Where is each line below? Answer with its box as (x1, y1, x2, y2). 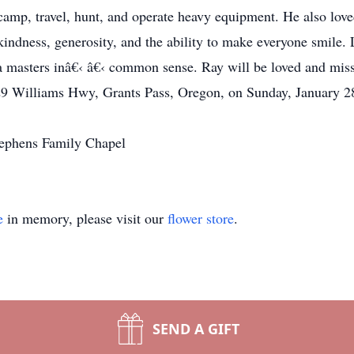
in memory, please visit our (3, 209, 168, 228)
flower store (168, 209, 234, 228)
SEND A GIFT (153, 319, 239, 338)
